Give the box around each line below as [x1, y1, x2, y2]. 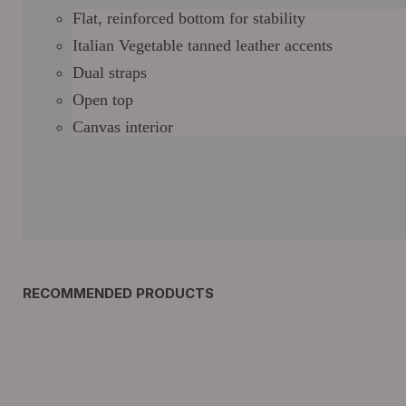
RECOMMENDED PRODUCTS [23, 285, 214, 302]
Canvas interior [72, 118, 173, 136]
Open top [72, 91, 133, 109]
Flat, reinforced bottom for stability [72, 9, 305, 27]
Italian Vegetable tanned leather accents [72, 36, 333, 54]
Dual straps [72, 63, 147, 82]
